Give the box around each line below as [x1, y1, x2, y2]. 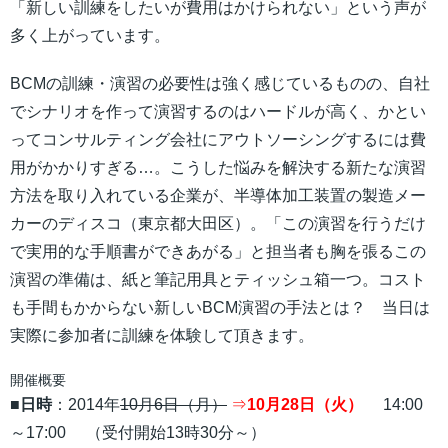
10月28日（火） [247, 396, 363, 414]
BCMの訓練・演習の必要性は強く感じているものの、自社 [10, 75, 430, 93]
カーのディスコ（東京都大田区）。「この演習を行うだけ [10, 215, 426, 233]
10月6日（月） [120, 396, 227, 414]
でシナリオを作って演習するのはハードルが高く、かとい [10, 103, 426, 121]
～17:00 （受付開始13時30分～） [10, 424, 282, 442]
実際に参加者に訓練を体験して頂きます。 [10, 327, 314, 345]
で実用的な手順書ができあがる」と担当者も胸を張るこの [10, 243, 426, 261]
